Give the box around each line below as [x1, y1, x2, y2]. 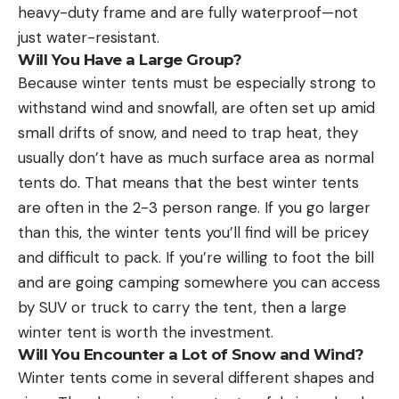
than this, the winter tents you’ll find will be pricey [18, 222, 369, 242]
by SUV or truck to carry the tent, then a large [18, 297, 346, 317]
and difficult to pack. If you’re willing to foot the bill [18, 247, 374, 267]
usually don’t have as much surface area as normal [18, 147, 374, 167]
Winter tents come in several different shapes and [18, 367, 374, 387]
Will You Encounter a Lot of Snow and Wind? [18, 345, 363, 363]
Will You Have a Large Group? [18, 50, 241, 69]
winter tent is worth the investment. [18, 322, 273, 342]
